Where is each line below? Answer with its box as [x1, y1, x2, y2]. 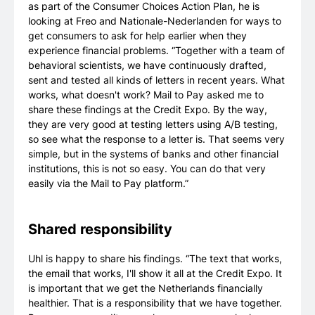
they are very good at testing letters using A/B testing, [28, 118, 278, 131]
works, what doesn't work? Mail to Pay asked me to [28, 89, 264, 101]
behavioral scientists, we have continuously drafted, [28, 59, 266, 72]
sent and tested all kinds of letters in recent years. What [28, 74, 285, 86]
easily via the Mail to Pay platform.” [28, 177, 188, 190]
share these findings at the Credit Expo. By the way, [28, 103, 267, 116]
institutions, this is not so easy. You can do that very [28, 162, 266, 175]
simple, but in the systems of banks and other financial [28, 148, 278, 160]
